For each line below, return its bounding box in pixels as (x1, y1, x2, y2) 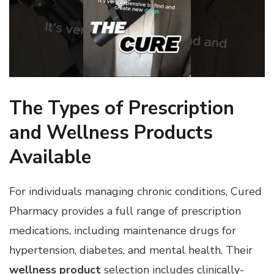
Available (9, 144, 91, 170)
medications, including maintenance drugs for (9, 223, 236, 239)
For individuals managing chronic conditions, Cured (9, 184, 262, 199)
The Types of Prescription (9, 95, 234, 121)
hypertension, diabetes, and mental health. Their (9, 243, 253, 258)
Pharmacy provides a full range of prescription (9, 204, 241, 219)
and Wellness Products (9, 119, 213, 146)
